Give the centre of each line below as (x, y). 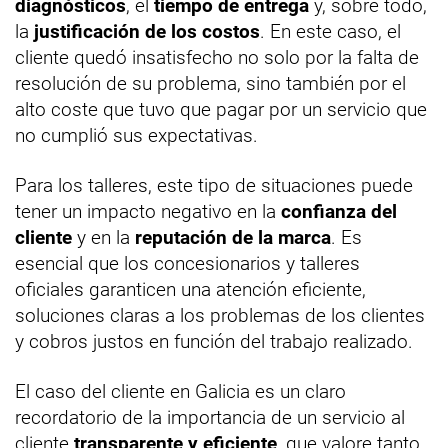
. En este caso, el (330, 31)
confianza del (339, 211)
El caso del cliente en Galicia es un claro (180, 391)
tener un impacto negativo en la (148, 211)
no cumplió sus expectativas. (136, 135)
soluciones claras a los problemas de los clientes (220, 315)
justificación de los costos (147, 31)
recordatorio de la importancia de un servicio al (210, 417)
